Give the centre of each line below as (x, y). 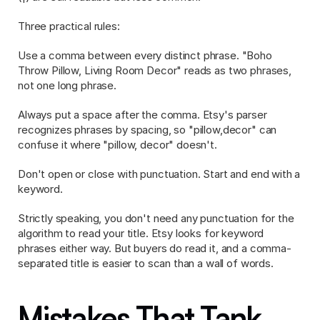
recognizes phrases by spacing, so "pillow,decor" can (147, 130)
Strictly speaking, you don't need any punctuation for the (156, 218)
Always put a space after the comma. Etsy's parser (142, 115)
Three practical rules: (69, 26)
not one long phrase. (67, 85)
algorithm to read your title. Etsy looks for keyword (141, 233)
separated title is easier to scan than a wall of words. (146, 263)
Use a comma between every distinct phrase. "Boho (145, 55)
